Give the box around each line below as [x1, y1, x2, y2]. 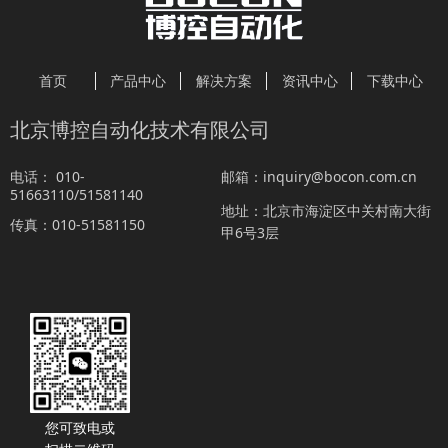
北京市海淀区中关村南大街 [263, 201, 431, 220]
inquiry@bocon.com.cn [263, 167, 417, 186]
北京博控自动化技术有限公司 [10, 119, 270, 141]
